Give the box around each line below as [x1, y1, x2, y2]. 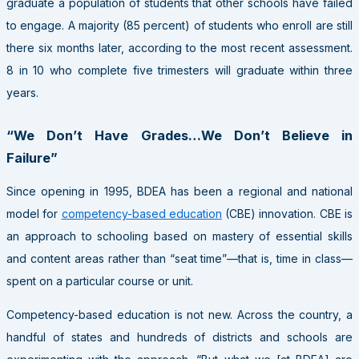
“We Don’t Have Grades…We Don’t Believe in [6, 127, 353, 143]
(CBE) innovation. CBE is [221, 207, 353, 221]
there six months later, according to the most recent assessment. [6, 40, 353, 54]
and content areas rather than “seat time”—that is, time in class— [6, 252, 353, 266]
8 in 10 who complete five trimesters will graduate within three [6, 63, 353, 77]
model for [6, 207, 62, 221]
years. [6, 85, 38, 99]
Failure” [6, 149, 58, 166]
